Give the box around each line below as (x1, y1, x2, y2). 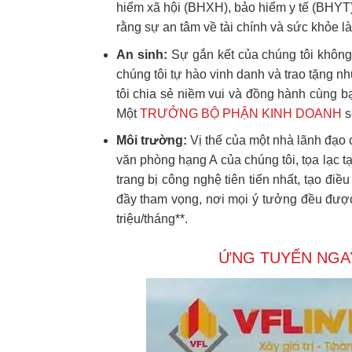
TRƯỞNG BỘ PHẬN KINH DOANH (139, 106, 342, 120)
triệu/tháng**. (115, 212, 188, 226)
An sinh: (115, 47, 167, 61)
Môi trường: (115, 134, 187, 148)
